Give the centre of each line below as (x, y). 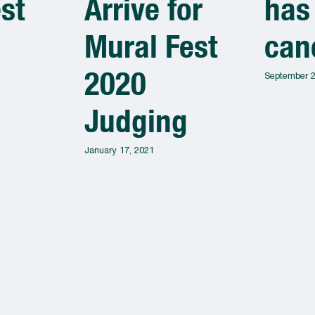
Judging (136, 121)
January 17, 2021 (119, 150)
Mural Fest (151, 46)
